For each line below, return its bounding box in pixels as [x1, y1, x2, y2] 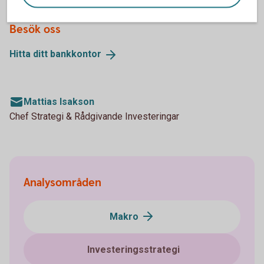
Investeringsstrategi [87, 243, 180, 255]
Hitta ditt [9, 48, 50, 60]
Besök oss [9, 22, 61, 37]
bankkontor [50, 48, 101, 60]
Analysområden [24, 175, 101, 190]
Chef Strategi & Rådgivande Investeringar [9, 110, 179, 122]
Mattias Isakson [24, 95, 94, 107]
